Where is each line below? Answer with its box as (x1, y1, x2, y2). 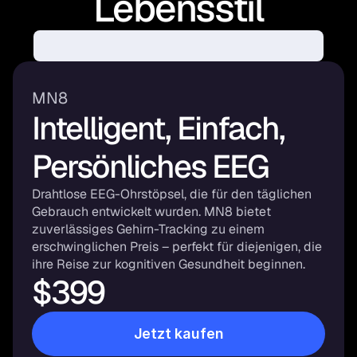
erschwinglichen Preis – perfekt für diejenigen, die (32, 238, 322, 255)
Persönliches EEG (32, 146, 269, 187)
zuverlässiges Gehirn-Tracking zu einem (32, 221, 265, 237)
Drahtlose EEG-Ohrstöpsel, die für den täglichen (32, 186, 312, 202)
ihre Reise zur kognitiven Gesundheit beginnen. (32, 256, 305, 273)
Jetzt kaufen (133, 325, 224, 342)
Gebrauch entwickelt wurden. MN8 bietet (32, 203, 271, 220)
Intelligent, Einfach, (32, 108, 291, 149)
